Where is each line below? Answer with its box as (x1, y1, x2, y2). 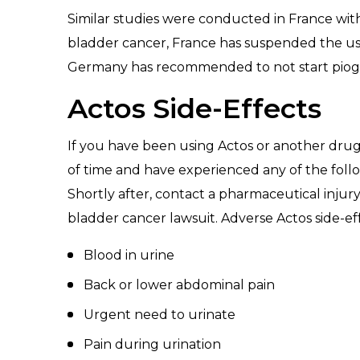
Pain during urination (84, 337, 221, 352)
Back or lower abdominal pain (84, 277, 275, 292)
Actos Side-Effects (67, 92, 321, 125)
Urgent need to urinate (84, 307, 235, 322)
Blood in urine (84, 247, 174, 263)
